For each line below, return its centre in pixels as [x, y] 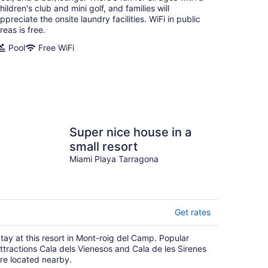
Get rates [193, 212]
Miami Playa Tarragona [114, 159]
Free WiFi [56, 47]
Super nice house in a [130, 132]
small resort [103, 146]
